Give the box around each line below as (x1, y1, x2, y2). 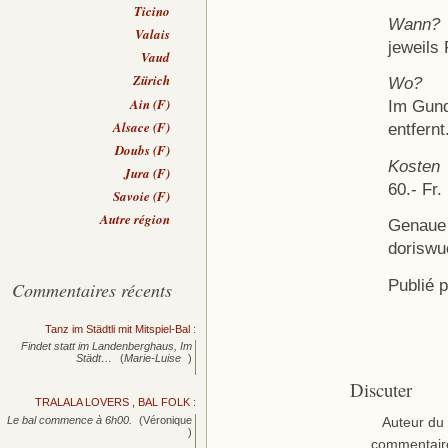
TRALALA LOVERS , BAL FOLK (35, 396, 191, 409)
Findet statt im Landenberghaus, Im (21, 340, 193, 353)
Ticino (134, 2, 171, 21)
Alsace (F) (113, 117, 171, 136)
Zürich (133, 71, 171, 90)
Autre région (100, 210, 171, 229)
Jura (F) (124, 163, 171, 182)
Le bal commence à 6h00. (6, 413, 132, 426)
